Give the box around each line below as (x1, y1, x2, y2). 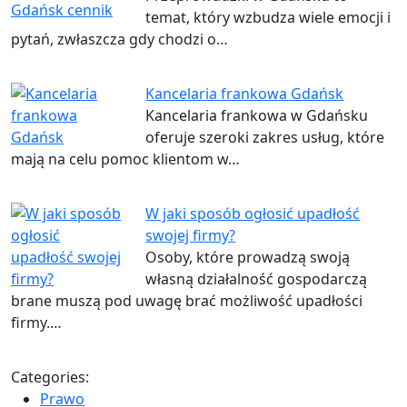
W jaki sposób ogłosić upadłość (145, 203, 361, 224)
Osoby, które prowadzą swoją (145, 247, 351, 268)
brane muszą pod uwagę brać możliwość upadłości (11, 291, 362, 312)
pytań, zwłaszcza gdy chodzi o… (11, 29, 228, 50)
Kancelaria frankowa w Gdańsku (145, 105, 369, 126)
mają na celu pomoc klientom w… (11, 149, 240, 170)
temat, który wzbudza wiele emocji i (145, 7, 392, 28)
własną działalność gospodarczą (145, 269, 368, 290)
